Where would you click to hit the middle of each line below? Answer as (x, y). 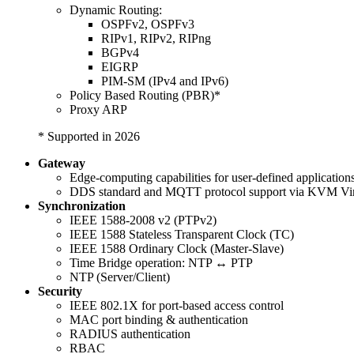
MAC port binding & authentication (159, 320)
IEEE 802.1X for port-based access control (177, 306)
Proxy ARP (98, 110)
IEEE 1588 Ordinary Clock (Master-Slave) (177, 249)
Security (60, 292)
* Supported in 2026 (89, 137)
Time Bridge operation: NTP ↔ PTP (161, 263)
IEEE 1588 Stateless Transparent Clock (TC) (182, 235)
